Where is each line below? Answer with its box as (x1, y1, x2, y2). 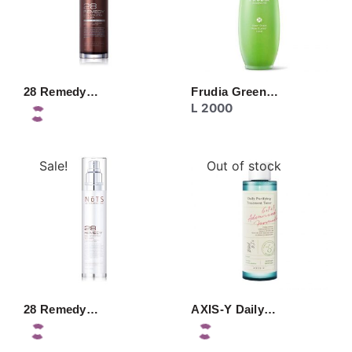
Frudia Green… (191, 85, 279, 99)
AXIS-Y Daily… (191, 302, 277, 317)
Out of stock (207, 158, 282, 174)
